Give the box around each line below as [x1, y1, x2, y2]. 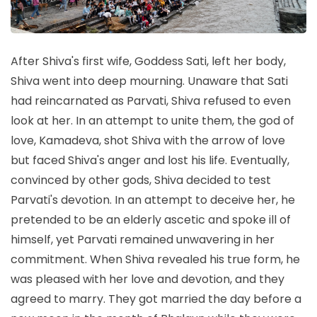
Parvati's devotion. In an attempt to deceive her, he [11, 191, 295, 208]
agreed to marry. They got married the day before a [11, 290, 301, 307]
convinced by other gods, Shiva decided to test [11, 171, 271, 188]
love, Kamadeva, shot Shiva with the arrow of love [11, 132, 285, 149]
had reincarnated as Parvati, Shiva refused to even [11, 92, 291, 109]
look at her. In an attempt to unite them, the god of [11, 112, 294, 129]
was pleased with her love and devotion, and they [11, 270, 284, 287]
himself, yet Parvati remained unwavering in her [11, 231, 275, 248]
